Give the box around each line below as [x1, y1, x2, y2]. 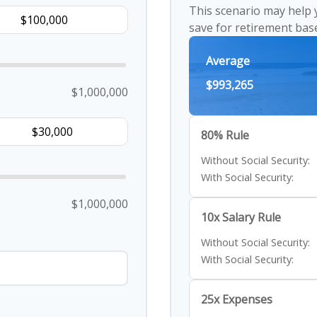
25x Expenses [201, 292, 272, 307]
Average [206, 53, 250, 69]
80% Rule [201, 127, 249, 143]
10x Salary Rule [201, 209, 281, 225]
